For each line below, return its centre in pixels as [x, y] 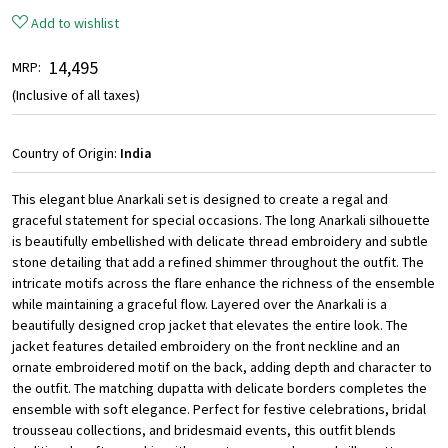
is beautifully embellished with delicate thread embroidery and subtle [220, 241]
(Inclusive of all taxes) [76, 95]
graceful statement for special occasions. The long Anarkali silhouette [221, 220]
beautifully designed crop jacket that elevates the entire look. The [210, 325]
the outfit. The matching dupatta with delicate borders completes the [219, 388]
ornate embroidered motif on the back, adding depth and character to [222, 367]
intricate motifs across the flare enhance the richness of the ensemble [223, 283]
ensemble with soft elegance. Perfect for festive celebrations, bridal [219, 409]
